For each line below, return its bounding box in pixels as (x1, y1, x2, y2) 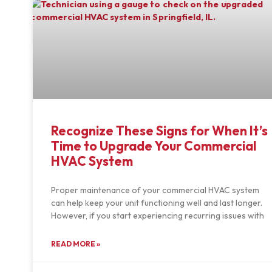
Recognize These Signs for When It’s (50, 122, 268, 138)
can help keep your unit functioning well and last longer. (50, 197, 262, 208)
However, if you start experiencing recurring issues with (50, 209, 264, 221)
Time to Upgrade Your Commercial (50, 137, 256, 154)
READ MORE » (50, 239, 100, 248)
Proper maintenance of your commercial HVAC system (50, 184, 259, 195)
